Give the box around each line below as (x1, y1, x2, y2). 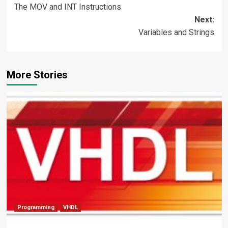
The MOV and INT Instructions (14, 2, 121, 12)
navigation (13, 4, 87, 22)
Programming (17, 204, 54, 211)
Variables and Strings (138, 27, 214, 38)
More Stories (6, 69, 68, 81)
